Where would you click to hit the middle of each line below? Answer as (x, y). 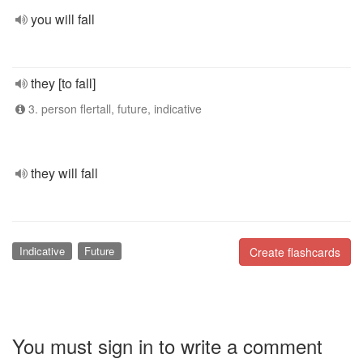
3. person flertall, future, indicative (113, 109)
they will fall (64, 173)
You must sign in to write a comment (167, 345)
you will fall (63, 19)
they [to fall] (63, 83)
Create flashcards (295, 252)
